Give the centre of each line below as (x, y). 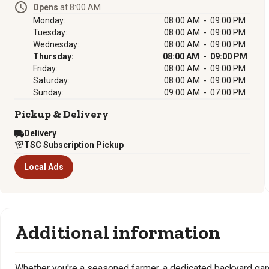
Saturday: (51, 80)
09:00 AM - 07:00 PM (205, 92)
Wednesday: (56, 44)
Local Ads (44, 167)
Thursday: (53, 56)
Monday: (49, 20)
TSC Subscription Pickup (74, 145)
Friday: (45, 68)
